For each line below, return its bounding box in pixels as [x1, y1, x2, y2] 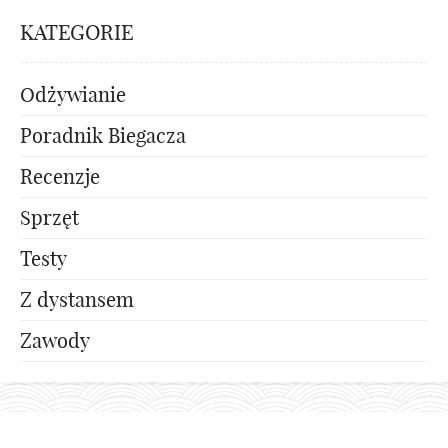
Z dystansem [20, 286, 134, 312]
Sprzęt [20, 204, 79, 230]
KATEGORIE [20, 18, 134, 45]
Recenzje [20, 163, 100, 189]
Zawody [20, 327, 90, 353]
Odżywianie [20, 81, 126, 107]
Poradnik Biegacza [20, 122, 186, 148]
